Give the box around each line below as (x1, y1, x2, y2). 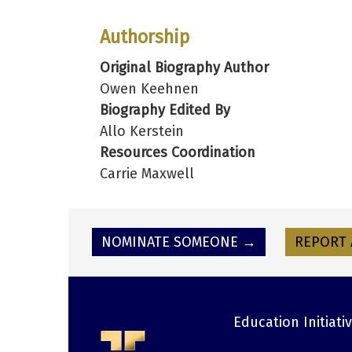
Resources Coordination (100, 144, 255, 162)
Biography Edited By (100, 101, 230, 119)
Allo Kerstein (100, 123, 184, 141)
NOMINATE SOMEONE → (101, 233, 256, 251)
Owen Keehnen (100, 80, 199, 98)
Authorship (100, 25, 189, 48)
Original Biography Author (100, 59, 269, 77)
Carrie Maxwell (100, 165, 194, 183)
